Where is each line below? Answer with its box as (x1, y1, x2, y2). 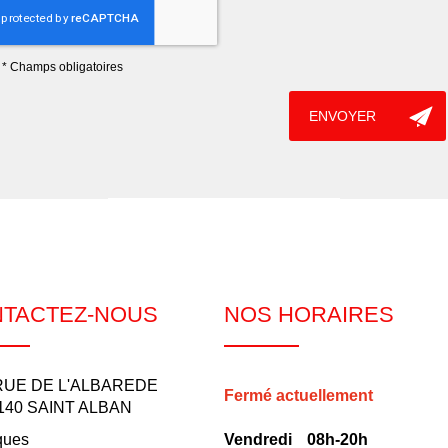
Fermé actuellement (223, 387, 373, 404)
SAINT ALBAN (27, 399, 133, 416)
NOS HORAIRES (223, 302, 394, 327)
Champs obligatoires (10, 60, 124, 74)
